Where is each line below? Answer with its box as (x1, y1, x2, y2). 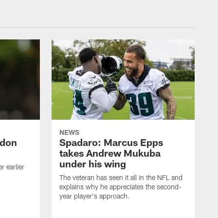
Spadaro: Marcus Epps (59, 136, 163, 148)
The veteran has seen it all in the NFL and (59, 173, 182, 182)
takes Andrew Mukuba (59, 147, 161, 159)
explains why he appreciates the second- (59, 182, 182, 191)
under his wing (59, 158, 126, 170)
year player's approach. (59, 192, 130, 200)
